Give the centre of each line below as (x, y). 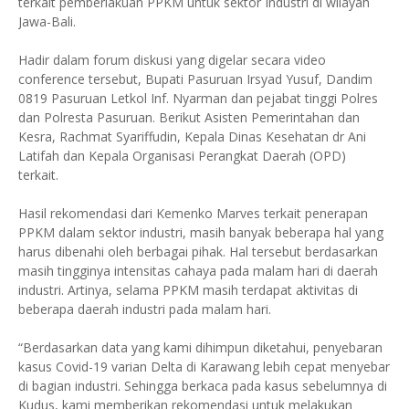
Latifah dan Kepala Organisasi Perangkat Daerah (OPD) (182, 156)
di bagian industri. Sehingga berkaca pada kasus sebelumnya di (203, 386)
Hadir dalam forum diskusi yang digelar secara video (172, 60)
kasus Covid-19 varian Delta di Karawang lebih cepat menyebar (204, 367)
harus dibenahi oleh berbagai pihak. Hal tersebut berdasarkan (198, 252)
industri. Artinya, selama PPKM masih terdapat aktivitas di (188, 290)
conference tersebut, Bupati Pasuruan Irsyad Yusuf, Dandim (195, 79)
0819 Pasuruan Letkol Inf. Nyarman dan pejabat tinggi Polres (198, 98)
